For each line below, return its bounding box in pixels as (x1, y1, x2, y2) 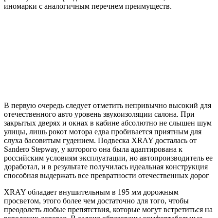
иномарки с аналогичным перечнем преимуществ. (4, 1, 172, 10)
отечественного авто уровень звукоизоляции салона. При (4, 109, 195, 118)
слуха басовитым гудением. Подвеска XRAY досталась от (4, 136, 197, 145)
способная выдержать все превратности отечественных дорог (4, 171, 209, 180)
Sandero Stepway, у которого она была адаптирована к (4, 145, 182, 153)
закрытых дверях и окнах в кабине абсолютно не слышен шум (4, 118, 212, 127)
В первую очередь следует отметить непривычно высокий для (4, 101, 211, 109)
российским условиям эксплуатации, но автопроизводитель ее (4, 153, 213, 162)
